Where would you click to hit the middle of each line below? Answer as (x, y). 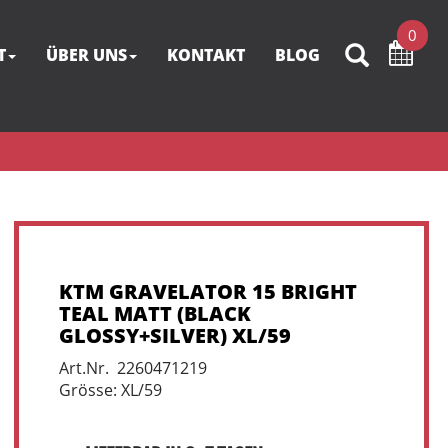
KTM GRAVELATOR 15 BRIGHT (207, 291)
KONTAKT (206, 55)
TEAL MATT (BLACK (154, 313)
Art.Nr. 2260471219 (132, 368)
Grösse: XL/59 (110, 390)
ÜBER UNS (86, 55)
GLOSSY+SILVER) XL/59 (174, 335)
